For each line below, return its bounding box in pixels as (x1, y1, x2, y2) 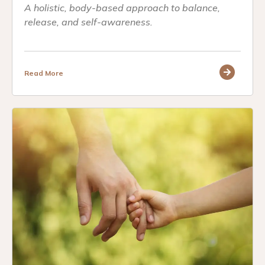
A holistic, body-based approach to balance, (24, 2, 220, 14)
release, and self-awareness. (24, 16, 153, 28)
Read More (24, 68, 63, 77)
